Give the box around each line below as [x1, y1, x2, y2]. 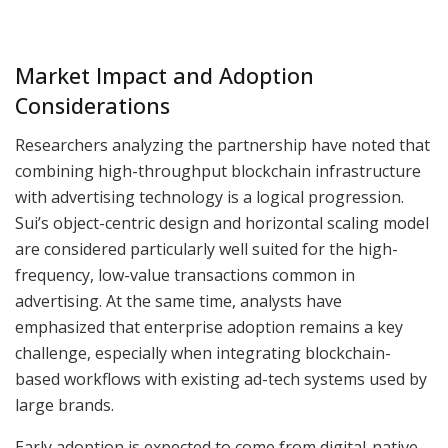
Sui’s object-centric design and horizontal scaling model [15, 211, 429, 234]
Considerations [15, 91, 170, 121]
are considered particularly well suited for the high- [15, 237, 398, 260]
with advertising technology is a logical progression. [15, 185, 404, 208]
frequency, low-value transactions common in [15, 263, 355, 286]
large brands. [15, 393, 114, 416]
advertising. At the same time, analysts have [15, 289, 342, 312]
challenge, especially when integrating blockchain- [15, 341, 391, 364]
